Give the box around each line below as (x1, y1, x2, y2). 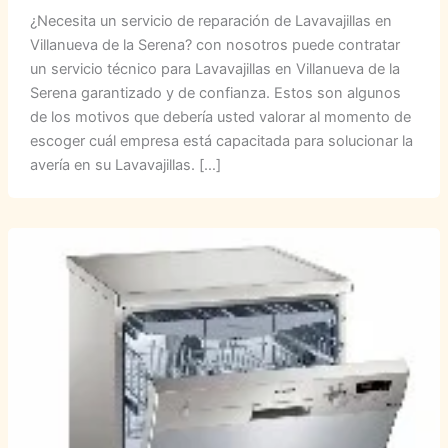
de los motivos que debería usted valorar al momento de (29, 107, 411, 126)
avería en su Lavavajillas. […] (29, 155, 221, 174)
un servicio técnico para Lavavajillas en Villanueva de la (29, 59, 400, 78)
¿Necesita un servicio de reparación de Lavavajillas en (29, 11, 392, 30)
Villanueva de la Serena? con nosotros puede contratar (29, 35, 400, 54)
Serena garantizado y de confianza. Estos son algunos (29, 83, 401, 102)
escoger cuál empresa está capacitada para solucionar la (29, 131, 413, 150)
